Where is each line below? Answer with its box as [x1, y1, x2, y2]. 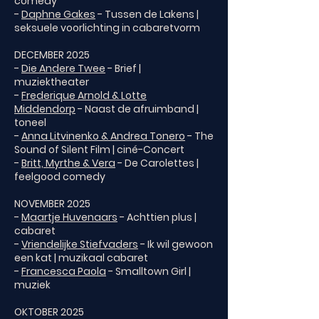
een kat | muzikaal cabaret [14, 251, 148, 265]
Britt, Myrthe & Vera [21, 156, 115, 170]
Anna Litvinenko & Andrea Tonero [21, 129, 185, 143]
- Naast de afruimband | [75, 102, 199, 116]
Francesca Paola [21, 264, 106, 278]
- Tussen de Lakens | [95, 7, 199, 21]
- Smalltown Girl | [106, 264, 191, 278]
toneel [14, 115, 46, 130]
